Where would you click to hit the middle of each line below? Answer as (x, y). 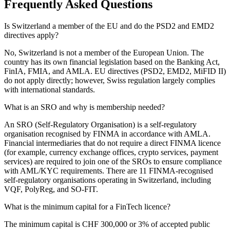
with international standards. (50, 89)
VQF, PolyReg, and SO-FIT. (51, 189)
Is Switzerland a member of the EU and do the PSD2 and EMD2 (109, 26)
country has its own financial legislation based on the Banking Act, (112, 62)
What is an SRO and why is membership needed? (84, 107)
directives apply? (31, 35)
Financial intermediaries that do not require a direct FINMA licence (112, 143)
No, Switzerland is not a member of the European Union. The (104, 52)
